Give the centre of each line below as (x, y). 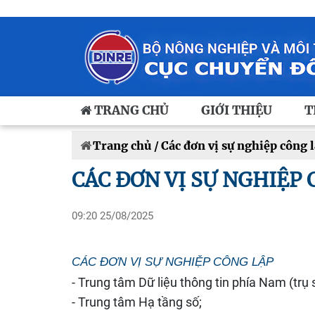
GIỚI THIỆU (237, 110)
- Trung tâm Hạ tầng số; (137, 302)
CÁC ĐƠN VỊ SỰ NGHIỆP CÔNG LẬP (173, 262)
